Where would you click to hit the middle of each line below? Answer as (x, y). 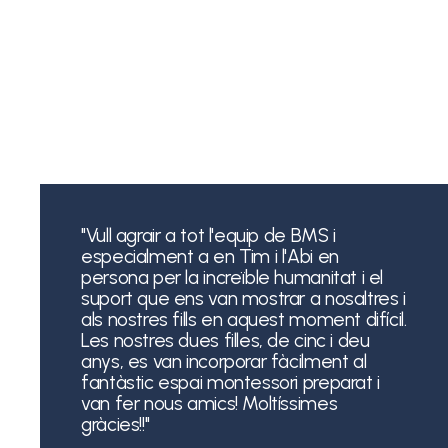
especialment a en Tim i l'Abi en (210, 256)
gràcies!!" (115, 424)
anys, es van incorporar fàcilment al (224, 361)
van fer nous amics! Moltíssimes (209, 403)
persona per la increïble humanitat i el (232, 277)
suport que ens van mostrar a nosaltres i (243, 298)
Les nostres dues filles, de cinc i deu (225, 340)
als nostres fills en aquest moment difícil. (244, 319)
